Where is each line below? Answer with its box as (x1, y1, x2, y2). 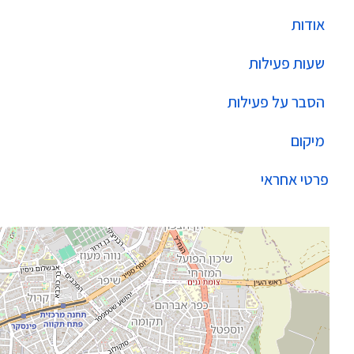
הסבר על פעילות (228, 92, 325, 112)
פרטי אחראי (261, 169, 329, 190)
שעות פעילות (249, 53, 325, 73)
